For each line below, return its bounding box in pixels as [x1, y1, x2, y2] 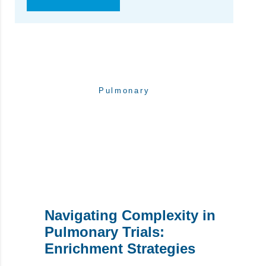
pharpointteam [87, 132, 161, 144]
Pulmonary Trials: [45, 224, 164, 240]
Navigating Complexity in [45, 207, 216, 224]
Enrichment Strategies [45, 240, 195, 257]
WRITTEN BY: [94, 121, 154, 128]
